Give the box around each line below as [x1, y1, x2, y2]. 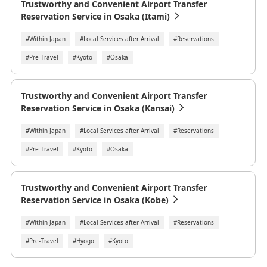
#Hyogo [72, 236, 94, 245]
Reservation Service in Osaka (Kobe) [20, 194, 169, 206]
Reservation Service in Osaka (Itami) [20, 10, 170, 22]
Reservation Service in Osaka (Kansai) [20, 102, 175, 114]
